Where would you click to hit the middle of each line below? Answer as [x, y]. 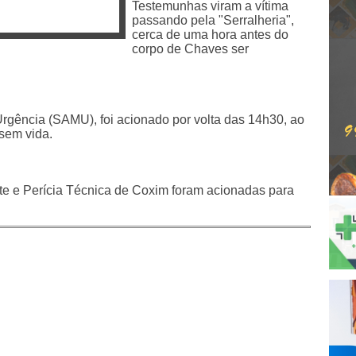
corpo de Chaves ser [190, 48]
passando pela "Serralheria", [213, 20]
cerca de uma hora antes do [210, 34]
